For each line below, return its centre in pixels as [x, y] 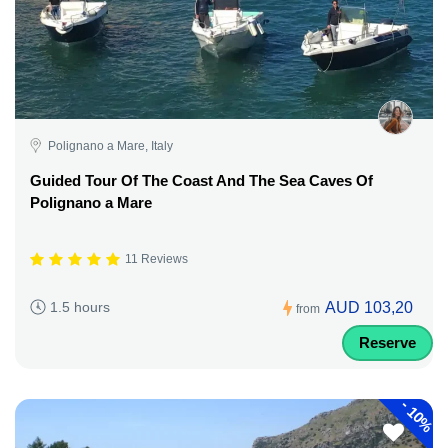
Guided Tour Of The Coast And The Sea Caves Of [201, 180]
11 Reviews [156, 259]
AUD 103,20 [369, 307]
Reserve [387, 342]
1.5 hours [80, 307]
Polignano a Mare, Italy [110, 145]
